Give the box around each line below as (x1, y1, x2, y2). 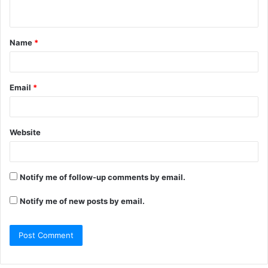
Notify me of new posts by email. (20, 196, 145, 206)
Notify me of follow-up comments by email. (20, 172, 185, 182)
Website (10, 127, 41, 137)
